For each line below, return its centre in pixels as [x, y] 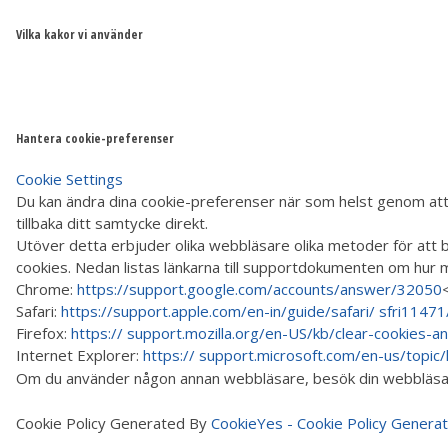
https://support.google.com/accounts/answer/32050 [259, 288]
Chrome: [46, 288]
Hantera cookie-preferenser [95, 138]
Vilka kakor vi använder [79, 35]
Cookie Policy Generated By [113, 422]
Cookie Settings [69, 178]
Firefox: [43, 332]
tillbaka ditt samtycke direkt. [112, 222]
